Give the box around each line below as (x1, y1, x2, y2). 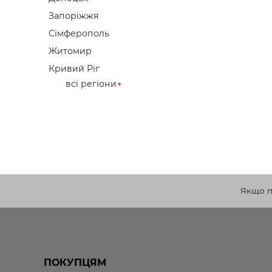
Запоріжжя (49, 10, 99, 22)
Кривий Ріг (49, 63, 100, 75)
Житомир (49, 46, 92, 57)
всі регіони (66, 78, 117, 90)
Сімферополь (49, 28, 109, 39)
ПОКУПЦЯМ (44, 257, 106, 269)
